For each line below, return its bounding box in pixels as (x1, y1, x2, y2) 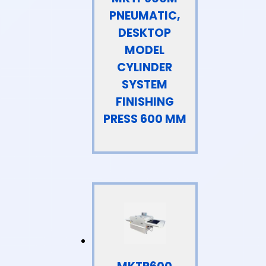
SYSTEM (122, 76, 168, 93)
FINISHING (115, 93, 174, 110)
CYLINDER (117, 59, 173, 75)
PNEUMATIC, (109, 7, 180, 24)
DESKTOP (118, 24, 172, 41)
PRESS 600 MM (103, 110, 186, 127)
